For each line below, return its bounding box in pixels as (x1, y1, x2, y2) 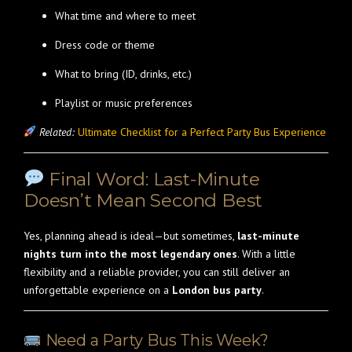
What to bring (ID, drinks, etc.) (55, 67, 192, 81)
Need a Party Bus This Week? (41, 331, 269, 350)
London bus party (172, 283, 262, 297)
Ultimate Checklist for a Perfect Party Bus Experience (77, 125, 326, 139)
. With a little (237, 247, 295, 261)
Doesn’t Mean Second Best (24, 189, 263, 211)
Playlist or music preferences (55, 96, 192, 110)
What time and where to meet (55, 9, 196, 23)
